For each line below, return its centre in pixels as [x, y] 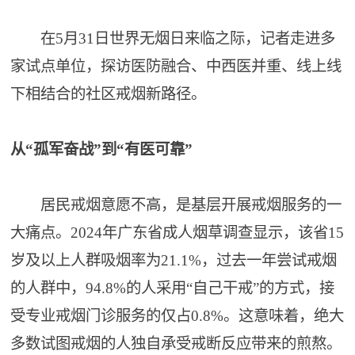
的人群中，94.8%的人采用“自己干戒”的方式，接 [173, 288]
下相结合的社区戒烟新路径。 [109, 94]
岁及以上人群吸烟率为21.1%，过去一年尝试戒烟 [174, 260]
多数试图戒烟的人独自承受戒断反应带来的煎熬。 [176, 344]
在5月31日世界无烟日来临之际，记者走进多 [173, 38]
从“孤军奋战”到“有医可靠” [102, 149]
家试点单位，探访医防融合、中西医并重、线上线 [176, 66]
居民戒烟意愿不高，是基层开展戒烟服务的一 [176, 205]
